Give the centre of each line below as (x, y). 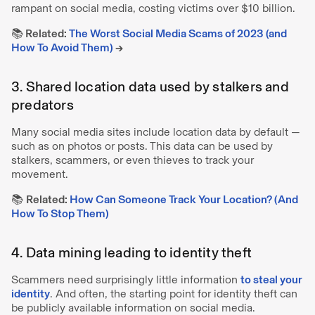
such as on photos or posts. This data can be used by (142, 146)
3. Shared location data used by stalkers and (150, 86)
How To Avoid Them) (62, 47)
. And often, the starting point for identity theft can (174, 293)
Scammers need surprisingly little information (126, 279)
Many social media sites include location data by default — (156, 131)
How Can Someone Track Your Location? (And (184, 199)
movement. (41, 174)
